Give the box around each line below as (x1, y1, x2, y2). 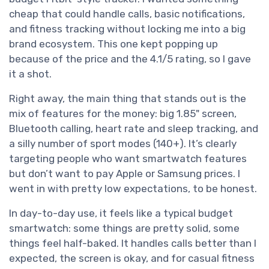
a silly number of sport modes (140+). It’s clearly (9, 138, 237, 150)
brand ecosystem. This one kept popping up (9, 38, 218, 50)
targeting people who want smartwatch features (9, 153, 247, 165)
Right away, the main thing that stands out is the (9, 92, 246, 105)
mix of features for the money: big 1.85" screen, (9, 107, 237, 120)
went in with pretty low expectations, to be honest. (9, 183, 257, 195)
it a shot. (9, 68, 52, 80)
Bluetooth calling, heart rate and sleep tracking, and (9, 122, 258, 135)
